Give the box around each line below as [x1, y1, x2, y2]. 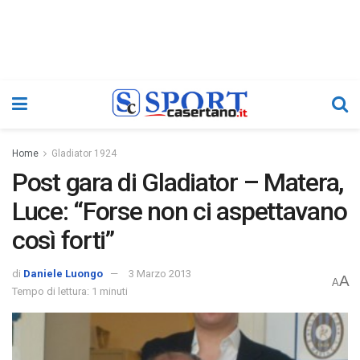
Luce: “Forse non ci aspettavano [12, 196, 347, 227]
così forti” [12, 225, 114, 256]
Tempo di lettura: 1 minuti [12, 284, 128, 297]
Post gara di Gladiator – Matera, [12, 167, 344, 198]
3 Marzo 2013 [129, 267, 191, 280]
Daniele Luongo [23, 267, 103, 280]
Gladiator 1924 [51, 148, 117, 159]
